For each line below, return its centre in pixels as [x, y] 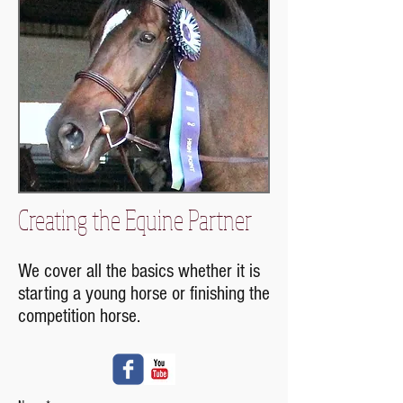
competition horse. [79, 316]
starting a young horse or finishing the [144, 294]
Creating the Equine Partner [135, 219]
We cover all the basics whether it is [139, 271]
